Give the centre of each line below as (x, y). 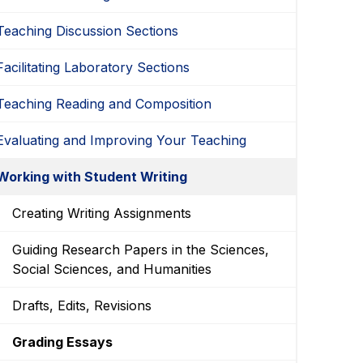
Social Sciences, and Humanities (112, 269)
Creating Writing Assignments (102, 213)
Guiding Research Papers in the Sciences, (141, 249)
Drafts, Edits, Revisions (82, 305)
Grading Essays (63, 342)
